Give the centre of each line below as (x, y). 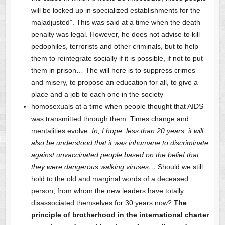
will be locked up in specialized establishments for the (116, 10)
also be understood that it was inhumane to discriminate (120, 143)
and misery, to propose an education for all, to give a (114, 83)
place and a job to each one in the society (97, 95)
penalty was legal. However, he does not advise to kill (115, 34)
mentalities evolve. (60, 131)
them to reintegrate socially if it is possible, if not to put (117, 59)
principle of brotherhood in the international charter (120, 215)
